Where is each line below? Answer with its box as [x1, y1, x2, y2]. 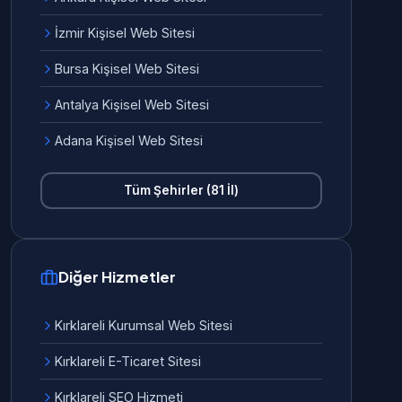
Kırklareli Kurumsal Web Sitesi [55, 318, 232, 333]
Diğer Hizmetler [58, 267, 176, 286]
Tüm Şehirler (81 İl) [124, 183, 239, 197]
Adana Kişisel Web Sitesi [55, 133, 203, 148]
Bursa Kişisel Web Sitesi [55, 61, 199, 76]
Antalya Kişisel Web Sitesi [55, 97, 209, 112]
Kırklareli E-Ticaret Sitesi [55, 354, 201, 369]
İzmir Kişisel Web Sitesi [55, 25, 195, 40]
